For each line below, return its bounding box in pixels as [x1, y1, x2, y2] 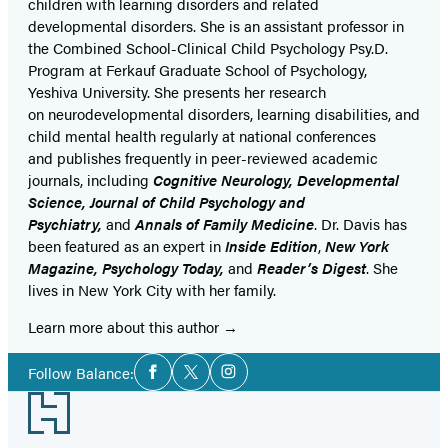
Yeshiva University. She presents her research [28, 81, 326, 103]
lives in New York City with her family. [28, 279, 276, 301]
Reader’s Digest [257, 257, 366, 279]
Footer [7, 392, 78, 421]
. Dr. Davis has [314, 213, 407, 235]
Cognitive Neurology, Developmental [153, 169, 399, 191]
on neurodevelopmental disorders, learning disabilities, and [28, 103, 420, 125]
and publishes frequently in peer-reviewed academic [28, 147, 378, 169]
